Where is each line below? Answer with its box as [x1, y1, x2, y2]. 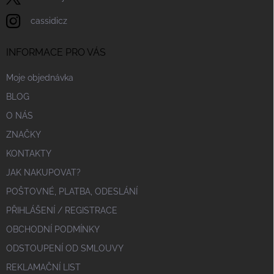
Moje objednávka [6, 73, 73, 83]
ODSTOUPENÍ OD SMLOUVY [6, 243, 124, 253]
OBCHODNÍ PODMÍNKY [6, 224, 100, 234]
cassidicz [31, 16, 67, 26]
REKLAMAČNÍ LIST [6, 262, 81, 272]
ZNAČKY [6, 130, 41, 139]
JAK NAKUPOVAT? [6, 168, 81, 177]
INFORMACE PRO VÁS [6, 46, 106, 58]
